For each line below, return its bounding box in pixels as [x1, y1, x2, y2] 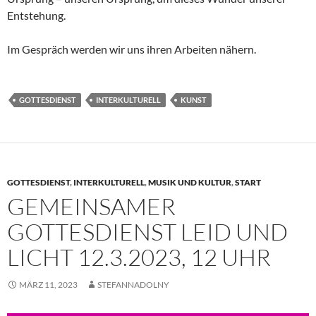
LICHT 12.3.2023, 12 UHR [7, 242, 271, 272]
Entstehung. [7, 8, 66, 22]
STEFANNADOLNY [97, 279, 169, 290]
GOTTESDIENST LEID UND [7, 217, 288, 246]
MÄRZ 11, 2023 [19, 279, 78, 290]
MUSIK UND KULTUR [148, 176, 231, 188]
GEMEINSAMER [7, 191, 176, 221]
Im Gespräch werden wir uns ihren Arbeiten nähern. [7, 42, 256, 56]
